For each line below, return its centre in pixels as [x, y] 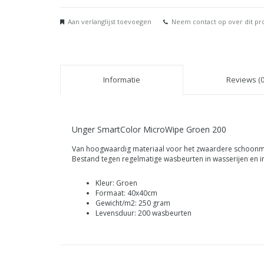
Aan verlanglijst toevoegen [110, 22]
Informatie [122, 80]
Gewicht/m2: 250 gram [133, 203]
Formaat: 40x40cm [126, 193]
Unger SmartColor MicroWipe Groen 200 [149, 129]
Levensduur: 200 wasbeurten [143, 213]
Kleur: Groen [116, 183]
